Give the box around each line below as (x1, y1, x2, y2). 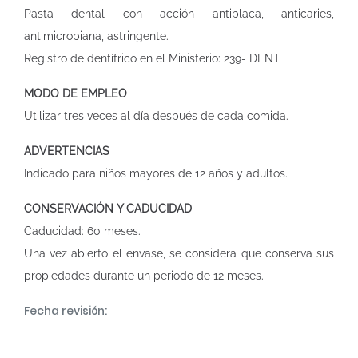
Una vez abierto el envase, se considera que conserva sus (24, 247, 334, 260)
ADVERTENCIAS (24, 145, 109, 157)
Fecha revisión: (24, 303, 107, 319)
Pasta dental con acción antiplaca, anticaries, (24, 7, 334, 20)
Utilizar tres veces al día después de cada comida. (24, 109, 288, 122)
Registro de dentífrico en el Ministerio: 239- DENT (24, 52, 280, 65)
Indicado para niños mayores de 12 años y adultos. (24, 167, 288, 180)
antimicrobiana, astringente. (24, 30, 169, 42)
